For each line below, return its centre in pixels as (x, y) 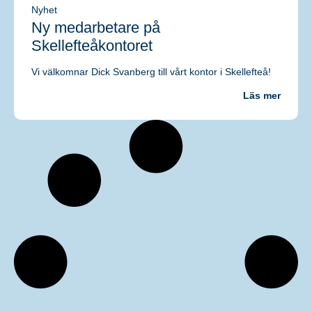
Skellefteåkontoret (92, 45)
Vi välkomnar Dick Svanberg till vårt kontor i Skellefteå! (151, 71)
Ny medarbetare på (96, 27)
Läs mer (262, 96)
